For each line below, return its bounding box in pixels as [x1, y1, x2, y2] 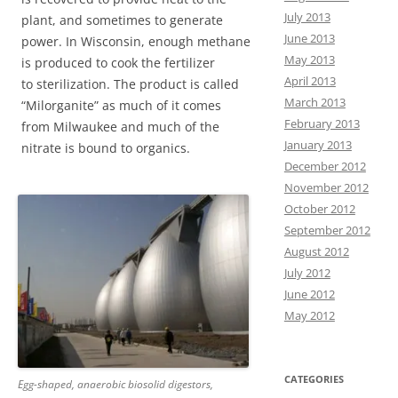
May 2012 [283, 307, 335, 323]
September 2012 [283, 222, 370, 238]
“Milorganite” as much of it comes [21, 97, 221, 115]
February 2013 [283, 115, 360, 131]
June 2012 [283, 286, 335, 302]
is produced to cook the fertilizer [21, 54, 215, 72]
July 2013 [283, 9, 330, 25]
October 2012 [283, 201, 355, 217]
